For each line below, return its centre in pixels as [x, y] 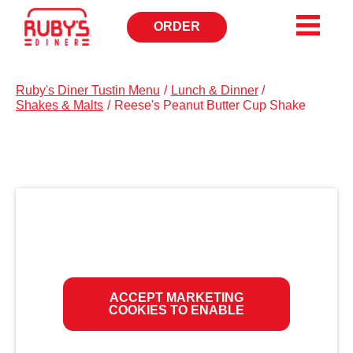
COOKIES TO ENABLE [176, 310]
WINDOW [203, 69]
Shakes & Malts [59, 106]
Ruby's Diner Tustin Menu [88, 91]
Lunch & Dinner [214, 91]
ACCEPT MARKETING [176, 298]
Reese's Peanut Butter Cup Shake [210, 106]
